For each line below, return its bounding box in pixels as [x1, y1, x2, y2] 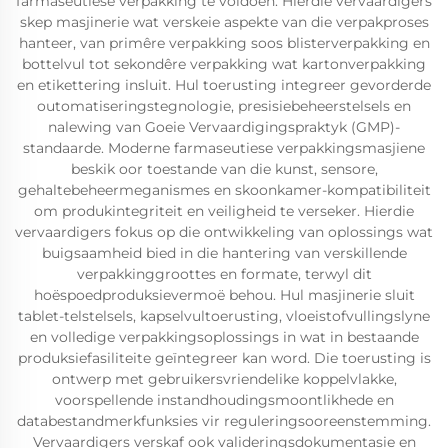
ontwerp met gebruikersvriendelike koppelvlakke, [51, 370, 397, 389]
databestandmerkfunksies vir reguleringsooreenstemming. [17, 412, 431, 431]
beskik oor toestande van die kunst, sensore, [70, 160, 378, 179]
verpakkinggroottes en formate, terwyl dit [76, 265, 372, 284]
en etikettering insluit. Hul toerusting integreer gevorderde [17, 76, 431, 95]
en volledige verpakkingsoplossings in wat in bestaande [29, 328, 419, 347]
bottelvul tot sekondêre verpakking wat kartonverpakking [22, 55, 426, 74]
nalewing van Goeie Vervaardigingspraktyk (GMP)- [48, 118, 400, 137]
